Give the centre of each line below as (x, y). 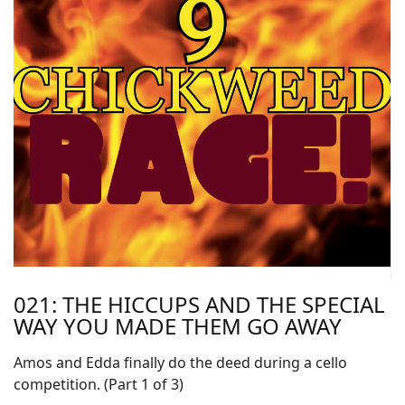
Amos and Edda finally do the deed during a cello (180, 363)
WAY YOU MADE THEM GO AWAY (178, 326)
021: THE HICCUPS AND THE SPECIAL (199, 304)
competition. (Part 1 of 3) (99, 384)
